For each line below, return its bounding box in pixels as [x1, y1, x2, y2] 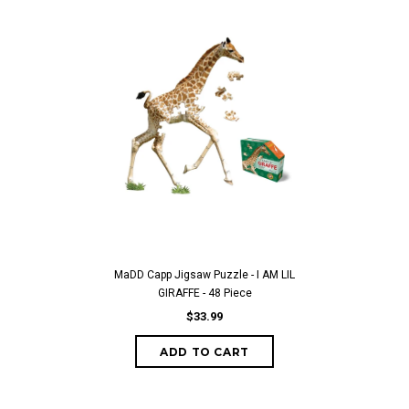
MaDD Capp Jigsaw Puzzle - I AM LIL [114, 268, 295, 281]
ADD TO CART [160, 345, 249, 359]
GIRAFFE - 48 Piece [157, 287, 252, 299]
